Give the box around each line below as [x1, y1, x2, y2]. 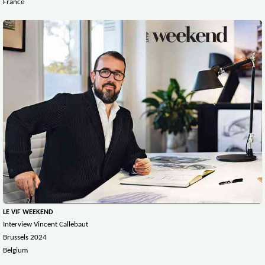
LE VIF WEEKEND [3, 209, 53, 216]
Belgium [3, 247, 28, 255]
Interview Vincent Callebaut [3, 221, 90, 229]
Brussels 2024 [3, 234, 47, 242]
